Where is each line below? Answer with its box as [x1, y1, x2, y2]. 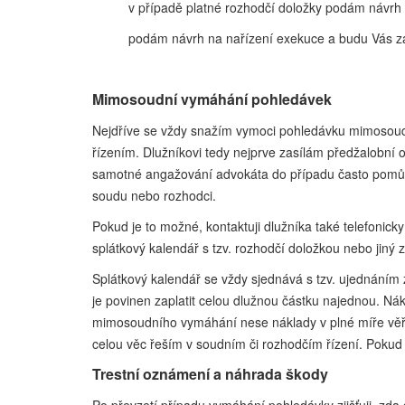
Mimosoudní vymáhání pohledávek [92, 89, 332, 109]
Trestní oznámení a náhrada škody [92, 363, 328, 384]
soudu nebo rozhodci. [92, 186, 216, 204]
